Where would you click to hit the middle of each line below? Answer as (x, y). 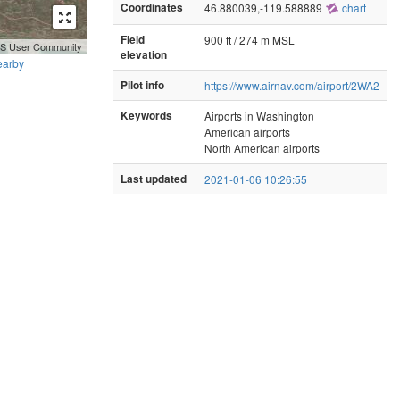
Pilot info (142, 85)
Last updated (154, 179)
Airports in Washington (259, 115)
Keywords (146, 115)
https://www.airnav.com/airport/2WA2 (292, 85)
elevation (144, 54)
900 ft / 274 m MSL (250, 39)
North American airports (262, 147)
